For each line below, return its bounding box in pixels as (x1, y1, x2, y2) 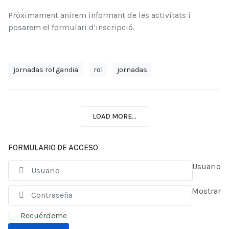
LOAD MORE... (93, 112, 136, 121)
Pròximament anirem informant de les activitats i (8, 10, 191, 20)
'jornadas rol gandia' (12, 65, 79, 74)
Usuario (192, 161, 221, 171)
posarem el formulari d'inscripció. (8, 22, 134, 32)
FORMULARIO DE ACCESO (8, 143, 98, 152)
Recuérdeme (20, 210, 67, 220)
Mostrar (192, 186, 221, 196)
